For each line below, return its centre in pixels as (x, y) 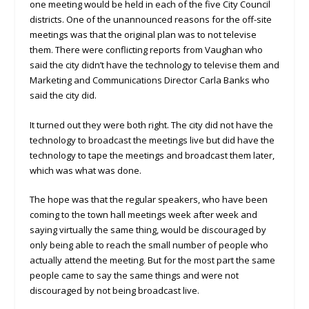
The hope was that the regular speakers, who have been (148, 200)
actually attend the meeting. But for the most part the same (152, 260)
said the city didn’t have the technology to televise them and (154, 64)
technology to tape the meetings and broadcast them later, (152, 155)
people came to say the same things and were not (134, 276)
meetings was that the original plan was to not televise (143, 34)
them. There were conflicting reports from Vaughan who (146, 49)
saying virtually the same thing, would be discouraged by (148, 230)
